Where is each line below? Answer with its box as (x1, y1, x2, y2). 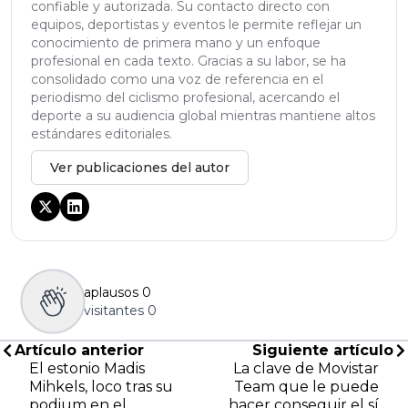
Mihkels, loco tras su (29, 377, 173, 395)
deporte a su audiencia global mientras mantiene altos (31, 107, 375, 124)
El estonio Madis (29, 359, 145, 377)
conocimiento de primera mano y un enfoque (31, 34, 321, 51)
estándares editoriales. (31, 125, 172, 142)
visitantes (84, 301, 144, 319)
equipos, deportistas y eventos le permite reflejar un (31, 15, 362, 33)
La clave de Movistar (233, 359, 379, 377)
